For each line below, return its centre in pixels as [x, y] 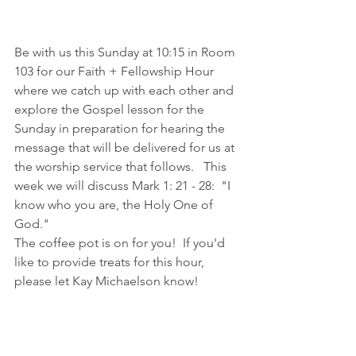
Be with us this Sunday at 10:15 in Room [126, 52]
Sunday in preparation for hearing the [121, 129]
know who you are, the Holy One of [115, 205]
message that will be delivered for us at [126, 148]
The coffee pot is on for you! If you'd [121, 243]
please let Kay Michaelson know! [106, 281]
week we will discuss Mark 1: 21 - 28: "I [124, 186]
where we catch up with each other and [126, 91]
